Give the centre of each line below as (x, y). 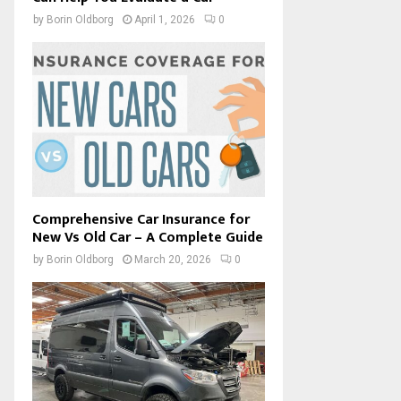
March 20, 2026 (173, 260)
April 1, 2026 (165, 19)
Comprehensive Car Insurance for (141, 220)
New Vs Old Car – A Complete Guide (148, 238)
